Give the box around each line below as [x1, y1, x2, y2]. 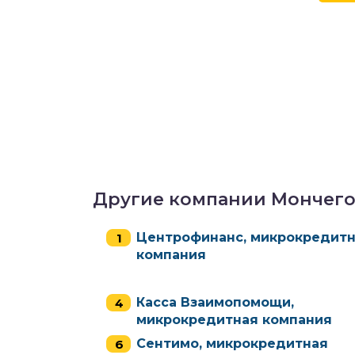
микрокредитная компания [136, 312, 332, 327]
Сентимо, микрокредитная [136, 336, 328, 351]
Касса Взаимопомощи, [136, 295, 294, 310]
